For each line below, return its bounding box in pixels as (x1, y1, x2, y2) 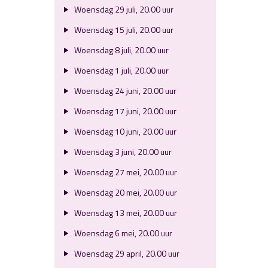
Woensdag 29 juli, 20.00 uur (72, 3, 173, 16)
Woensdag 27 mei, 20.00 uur (72, 166, 177, 178)
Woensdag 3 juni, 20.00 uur (72, 145, 172, 158)
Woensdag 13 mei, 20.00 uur (72, 206, 177, 219)
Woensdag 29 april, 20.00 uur (72, 247, 179, 260)
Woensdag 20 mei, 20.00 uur (72, 186, 177, 199)
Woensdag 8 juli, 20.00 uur (72, 44, 169, 56)
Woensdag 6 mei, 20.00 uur (72, 227, 172, 239)
